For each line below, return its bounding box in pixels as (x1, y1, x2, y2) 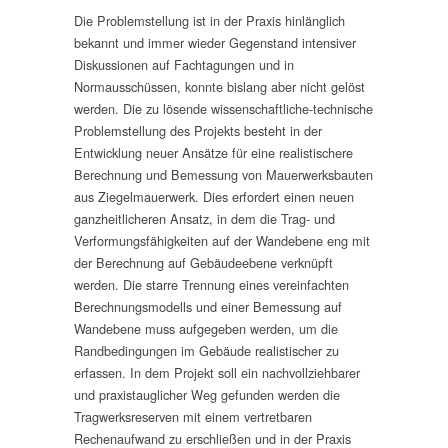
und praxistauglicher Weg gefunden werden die (74, 385, 340, 405)
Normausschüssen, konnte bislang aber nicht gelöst (74, 77, 365, 97)
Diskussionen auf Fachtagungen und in (74, 55, 294, 75)
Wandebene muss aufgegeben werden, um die (74, 319, 338, 339)
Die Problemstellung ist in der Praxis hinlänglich (74, 11, 345, 31)
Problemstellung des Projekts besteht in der (74, 121, 322, 141)
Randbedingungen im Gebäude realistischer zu (74, 341, 339, 361)
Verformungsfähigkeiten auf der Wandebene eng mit (74, 231, 370, 251)
